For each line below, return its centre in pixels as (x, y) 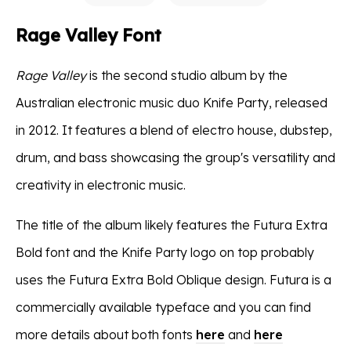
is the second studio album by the (187, 75)
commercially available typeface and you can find (163, 307)
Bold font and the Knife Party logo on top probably (165, 252)
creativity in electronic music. (101, 185)
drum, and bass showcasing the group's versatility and (175, 157)
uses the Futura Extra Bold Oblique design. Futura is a (174, 279)
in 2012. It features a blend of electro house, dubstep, (174, 130)
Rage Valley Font (89, 35)
